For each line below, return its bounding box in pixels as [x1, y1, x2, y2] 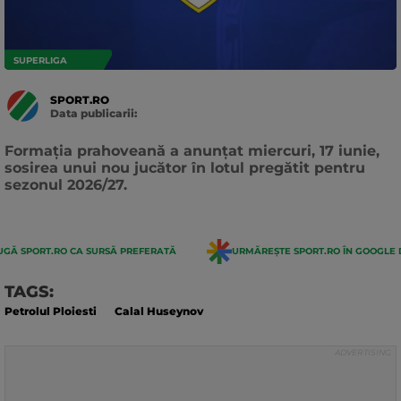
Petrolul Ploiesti [4, 303, 97, 318]
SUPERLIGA [13, 55, 67, 67]
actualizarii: [49, 132, 116, 146]
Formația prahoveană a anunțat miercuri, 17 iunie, [4, 141, 380, 159]
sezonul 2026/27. [4, 175, 127, 193]
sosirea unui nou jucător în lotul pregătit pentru [4, 158, 365, 176]
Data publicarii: [50, 106, 137, 120]
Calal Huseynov [115, 303, 203, 318]
